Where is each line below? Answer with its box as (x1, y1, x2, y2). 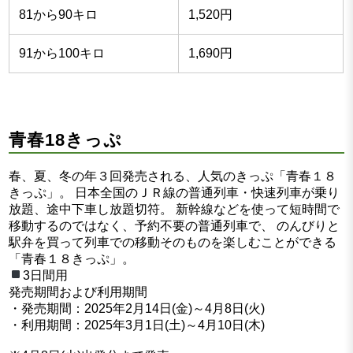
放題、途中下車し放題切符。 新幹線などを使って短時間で (9, 202, 340, 216)
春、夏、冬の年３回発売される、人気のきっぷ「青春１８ (9, 169, 337, 183)
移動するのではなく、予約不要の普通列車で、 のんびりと (9, 218, 340, 232)
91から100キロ (19, 46, 106, 61)
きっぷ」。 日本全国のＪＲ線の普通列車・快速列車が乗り (9, 185, 340, 199)
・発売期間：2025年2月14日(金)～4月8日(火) (9, 301, 266, 315)
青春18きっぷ (9, 130, 123, 150)
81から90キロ (19, 8, 98, 22)
